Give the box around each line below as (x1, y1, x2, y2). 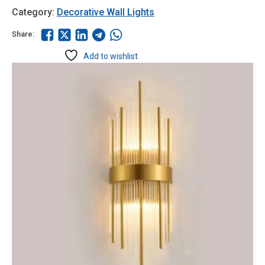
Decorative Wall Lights (57, 7, 154, 18)
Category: (12, 7, 57, 18)
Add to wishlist (83, 51, 138, 61)
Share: (12, 30, 34, 38)
